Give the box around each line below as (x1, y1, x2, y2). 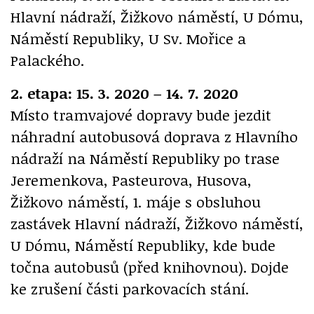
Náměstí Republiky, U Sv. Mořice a (11, 27, 246, 48)
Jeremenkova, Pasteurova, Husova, (11, 169, 252, 190)
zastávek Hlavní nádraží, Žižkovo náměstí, (11, 212, 303, 233)
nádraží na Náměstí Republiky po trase (11, 147, 280, 168)
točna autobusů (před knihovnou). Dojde (11, 256, 289, 277)
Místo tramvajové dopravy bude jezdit (11, 104, 271, 125)
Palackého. (11, 49, 84, 70)
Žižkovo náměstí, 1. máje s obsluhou (11, 191, 261, 212)
